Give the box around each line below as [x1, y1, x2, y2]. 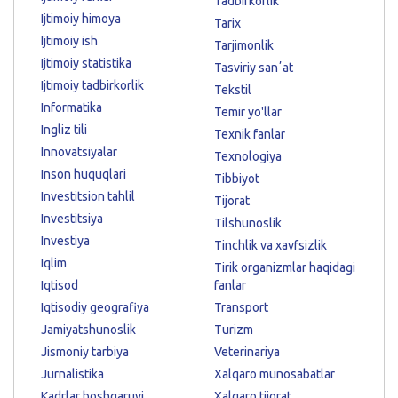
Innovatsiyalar [41, 145, 117, 159]
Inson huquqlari [41, 167, 126, 181]
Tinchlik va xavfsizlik [214, 238, 327, 252]
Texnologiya [214, 149, 282, 163]
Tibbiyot [214, 171, 259, 186]
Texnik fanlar [214, 127, 285, 141]
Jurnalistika [41, 367, 104, 381]
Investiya [41, 234, 90, 248]
